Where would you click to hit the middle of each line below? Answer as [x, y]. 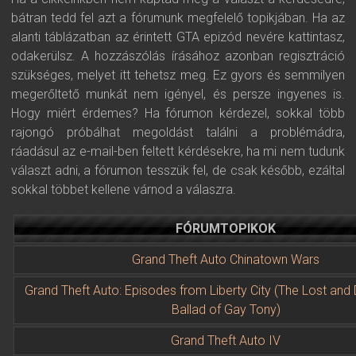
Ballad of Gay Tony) [226, 310]
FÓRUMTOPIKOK [226, 228]
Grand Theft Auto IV [226, 341]
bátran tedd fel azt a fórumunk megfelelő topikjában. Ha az [178, 18]
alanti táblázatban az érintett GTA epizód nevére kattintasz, [178, 37]
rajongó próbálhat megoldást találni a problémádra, [178, 132]
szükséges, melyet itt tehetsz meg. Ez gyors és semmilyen [178, 75]
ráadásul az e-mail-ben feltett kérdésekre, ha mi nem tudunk [178, 151]
